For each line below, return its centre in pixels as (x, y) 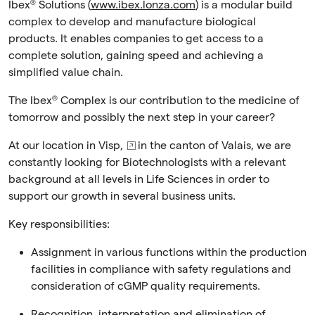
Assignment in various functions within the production (169, 253)
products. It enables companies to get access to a (136, 39)
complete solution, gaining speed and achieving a (136, 56)
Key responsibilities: (59, 225)
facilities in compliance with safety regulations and (161, 270)
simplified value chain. (66, 73)
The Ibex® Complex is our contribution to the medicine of (154, 101)
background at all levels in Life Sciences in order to (139, 180)
